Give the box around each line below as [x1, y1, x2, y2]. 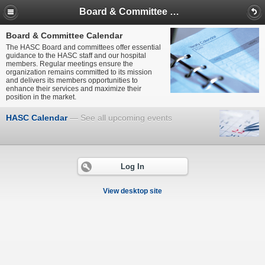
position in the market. [6, 93, 76, 101]
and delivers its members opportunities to [6, 76, 138, 85]
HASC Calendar [6, 113, 67, 122]
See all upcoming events [80, 113, 172, 122]
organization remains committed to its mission [6, 68, 152, 76]
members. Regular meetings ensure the [6, 60, 133, 68]
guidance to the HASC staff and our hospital [6, 51, 146, 60]
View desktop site [103, 187, 162, 196]
